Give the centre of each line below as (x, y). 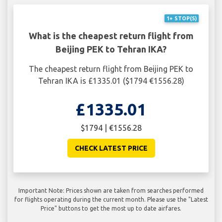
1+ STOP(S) (181, 18)
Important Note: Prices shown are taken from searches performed (111, 190)
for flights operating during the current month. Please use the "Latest (111, 199)
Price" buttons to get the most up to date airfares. (111, 208)
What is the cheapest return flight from (111, 35)
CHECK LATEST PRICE (111, 148)
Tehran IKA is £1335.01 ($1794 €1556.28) (111, 81)
